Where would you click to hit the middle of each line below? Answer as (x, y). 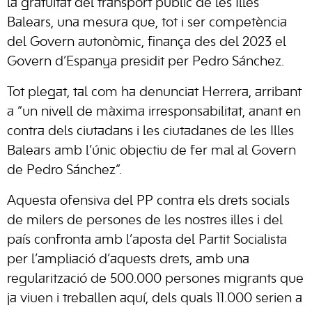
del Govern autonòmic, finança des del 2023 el (147, 43)
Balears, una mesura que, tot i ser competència (147, 23)
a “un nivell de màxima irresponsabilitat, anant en (154, 112)
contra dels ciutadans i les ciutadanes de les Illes (150, 132)
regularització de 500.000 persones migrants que (155, 280)
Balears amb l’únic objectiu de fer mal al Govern (151, 151)
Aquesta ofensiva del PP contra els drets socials (148, 202)
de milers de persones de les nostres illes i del (145, 221)
